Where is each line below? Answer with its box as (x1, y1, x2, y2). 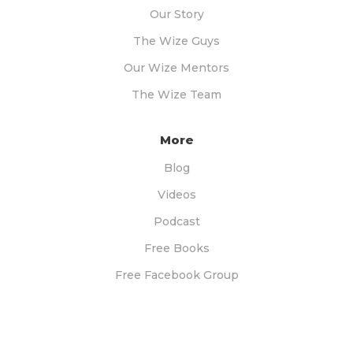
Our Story (149, 6, 204, 21)
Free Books (143, 241, 210, 256)
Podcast (153, 214, 200, 229)
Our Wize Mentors (124, 60, 229, 75)
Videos (157, 188, 196, 203)
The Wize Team (132, 87, 221, 102)
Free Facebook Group (114, 268, 239, 283)
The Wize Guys (133, 33, 220, 48)
